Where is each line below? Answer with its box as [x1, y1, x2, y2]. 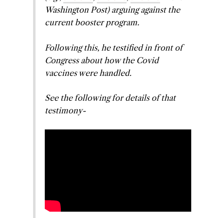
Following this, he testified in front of [45, 42, 183, 53]
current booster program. [45, 18, 140, 28]
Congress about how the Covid [45, 55, 159, 65]
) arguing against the [107, 5, 181, 15]
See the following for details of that [45, 93, 176, 103]
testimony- [45, 106, 86, 116]
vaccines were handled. [45, 68, 132, 78]
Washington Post [45, 5, 108, 15]
